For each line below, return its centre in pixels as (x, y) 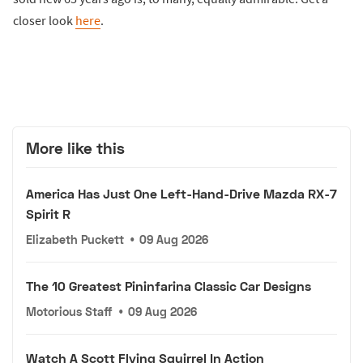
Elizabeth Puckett (75, 240)
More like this (75, 147)
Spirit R (48, 214)
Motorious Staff (69, 312)
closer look (44, 20)
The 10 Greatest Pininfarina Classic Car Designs (169, 286)
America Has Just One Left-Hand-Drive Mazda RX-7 (181, 194)
